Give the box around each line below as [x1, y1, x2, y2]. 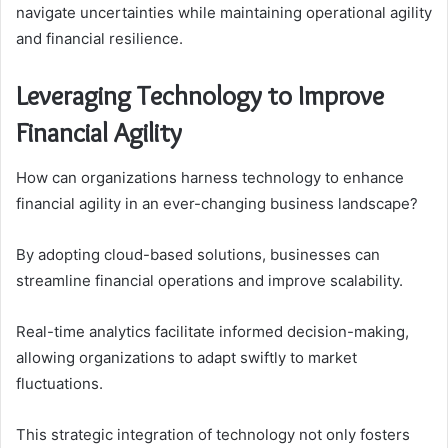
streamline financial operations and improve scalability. [16, 270, 403, 290]
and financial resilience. [16, 29, 183, 49]
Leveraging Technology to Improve [16, 79, 384, 113]
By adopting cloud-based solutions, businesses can [16, 244, 380, 264]
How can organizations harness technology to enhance [16, 167, 404, 187]
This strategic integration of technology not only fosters [16, 424, 410, 444]
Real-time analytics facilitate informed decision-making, [16, 321, 409, 341]
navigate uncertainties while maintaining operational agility [16, 3, 432, 23]
